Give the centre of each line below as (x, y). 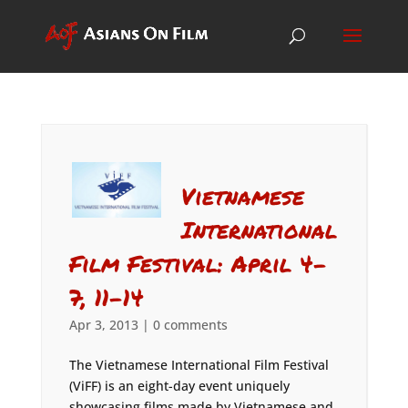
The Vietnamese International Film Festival (199, 365)
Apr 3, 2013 (103, 325)
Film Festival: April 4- (198, 263)
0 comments (190, 325)
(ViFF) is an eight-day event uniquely (179, 386)
